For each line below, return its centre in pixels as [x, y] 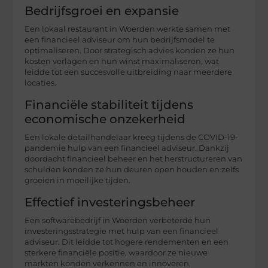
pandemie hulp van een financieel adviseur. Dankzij [127, 148]
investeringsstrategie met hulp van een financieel [122, 231]
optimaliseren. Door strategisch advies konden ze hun [130, 50]
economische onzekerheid [105, 119]
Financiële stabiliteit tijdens [109, 104]
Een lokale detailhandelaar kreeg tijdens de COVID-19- [132, 137]
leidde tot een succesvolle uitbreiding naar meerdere [129, 72]
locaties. [41, 83]
